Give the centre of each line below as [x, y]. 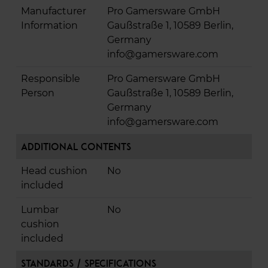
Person [38, 93]
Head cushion [54, 170]
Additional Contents [76, 146]
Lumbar [40, 209]
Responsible [51, 78]
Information [49, 25]
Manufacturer [54, 11]
